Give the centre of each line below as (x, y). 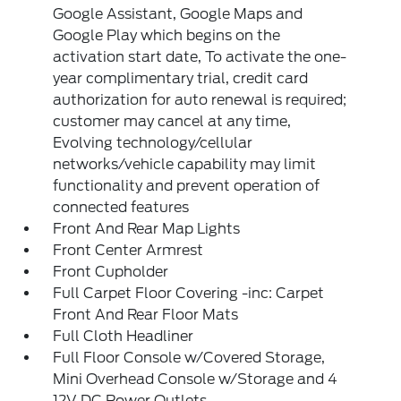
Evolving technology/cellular (153, 143)
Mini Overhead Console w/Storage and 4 (196, 379)
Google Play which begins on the (167, 35)
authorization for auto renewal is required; (200, 100)
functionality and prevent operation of (187, 186)
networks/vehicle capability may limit (185, 164)
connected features (121, 207)
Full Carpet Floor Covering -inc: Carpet (189, 293)
